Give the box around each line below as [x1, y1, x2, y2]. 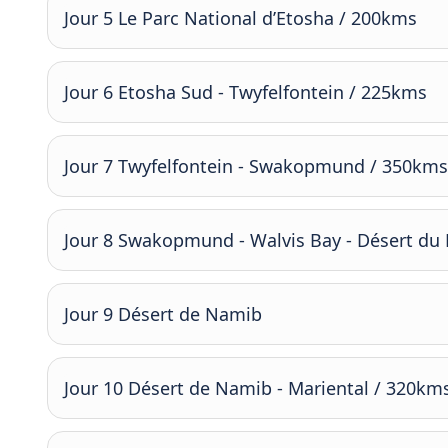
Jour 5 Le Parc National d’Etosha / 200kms [64, 6, 417, 30]
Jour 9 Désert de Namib [64, 302, 262, 326]
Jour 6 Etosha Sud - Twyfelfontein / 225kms [64, 80, 427, 104]
